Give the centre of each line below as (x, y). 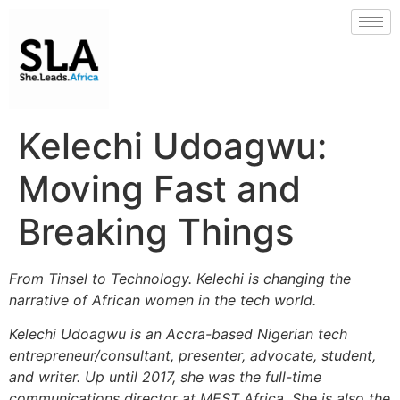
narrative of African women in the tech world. (162, 300)
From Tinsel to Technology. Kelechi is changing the (180, 279)
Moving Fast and (159, 189)
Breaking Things (156, 232)
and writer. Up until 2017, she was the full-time (165, 377)
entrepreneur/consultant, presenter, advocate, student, (192, 356)
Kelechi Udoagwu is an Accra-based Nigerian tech (178, 334)
